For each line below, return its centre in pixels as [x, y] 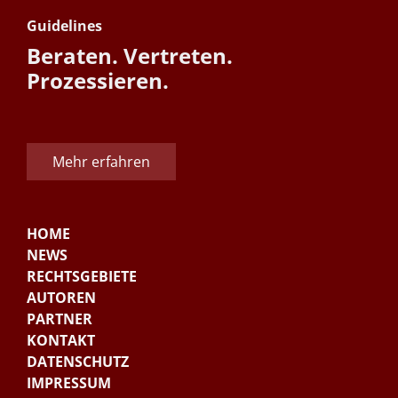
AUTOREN [61, 298]
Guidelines [64, 26]
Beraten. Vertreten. [130, 56]
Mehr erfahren [101, 162]
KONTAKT [61, 341]
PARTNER [60, 319]
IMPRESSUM [69, 383]
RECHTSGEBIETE [82, 277]
